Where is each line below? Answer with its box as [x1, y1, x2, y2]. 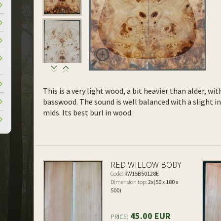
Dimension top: [110, 178, 147, 185]
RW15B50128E [123, 170, 159, 177]
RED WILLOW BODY [110, 159, 182, 170]
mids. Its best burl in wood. [43, 108, 133, 117]
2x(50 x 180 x [147, 178, 179, 185]
